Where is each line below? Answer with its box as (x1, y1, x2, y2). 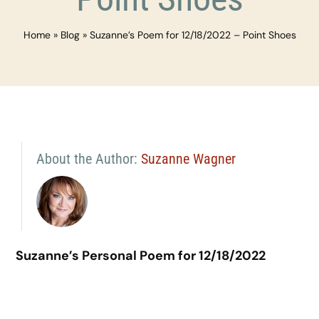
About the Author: (36, 150, 141, 167)
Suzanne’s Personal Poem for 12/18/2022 (16, 247, 266, 264)
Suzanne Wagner (140, 150, 236, 167)
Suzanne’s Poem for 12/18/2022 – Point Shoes (89, 28, 296, 41)
